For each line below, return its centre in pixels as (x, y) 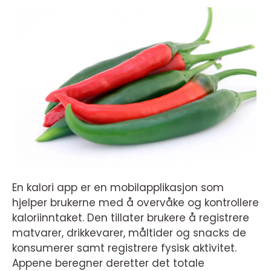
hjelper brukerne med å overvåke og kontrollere (135, 203)
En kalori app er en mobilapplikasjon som (118, 188)
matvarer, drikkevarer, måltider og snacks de (129, 233)
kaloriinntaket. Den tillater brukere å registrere (131, 218)
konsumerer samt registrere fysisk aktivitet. (124, 248)
